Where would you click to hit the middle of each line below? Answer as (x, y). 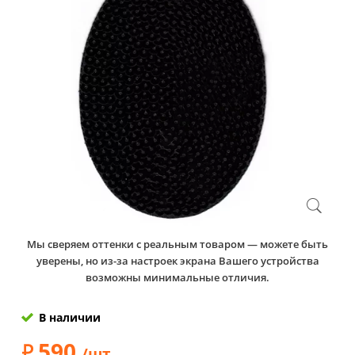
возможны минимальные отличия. (177, 277)
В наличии (70, 317)
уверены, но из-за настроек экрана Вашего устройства (177, 260)
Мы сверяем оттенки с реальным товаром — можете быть (177, 244)
